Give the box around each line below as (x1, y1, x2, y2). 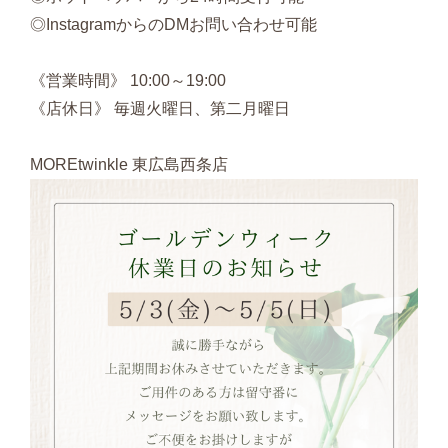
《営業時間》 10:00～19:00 (30, 72, 226, 90)
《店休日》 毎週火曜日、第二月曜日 (30, 100, 290, 118)
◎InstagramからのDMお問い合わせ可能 (30, 16, 317, 34)
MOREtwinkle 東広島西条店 (30, 156, 228, 174)
